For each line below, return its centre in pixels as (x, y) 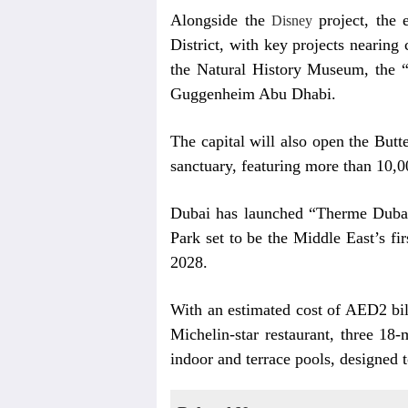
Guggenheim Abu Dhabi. (253, 94)
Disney (291, 20)
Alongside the (218, 20)
